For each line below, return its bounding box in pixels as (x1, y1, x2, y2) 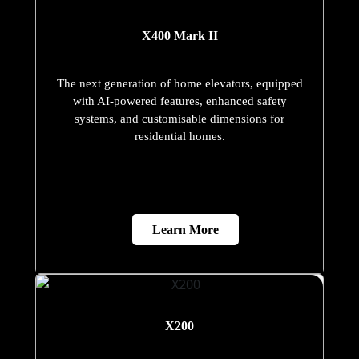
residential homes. (134, 130, 225, 143)
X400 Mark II (141, 29, 218, 43)
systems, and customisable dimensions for (75, 112, 284, 126)
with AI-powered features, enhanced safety (72, 95, 287, 108)
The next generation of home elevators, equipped (56, 77, 303, 91)
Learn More (152, 223, 219, 237)
